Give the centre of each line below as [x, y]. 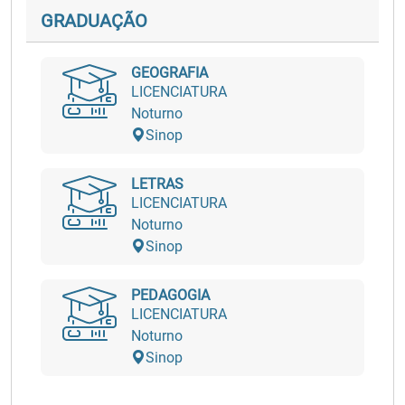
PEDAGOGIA [170, 295]
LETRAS [157, 184]
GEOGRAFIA [170, 73]
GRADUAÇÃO [94, 21]
